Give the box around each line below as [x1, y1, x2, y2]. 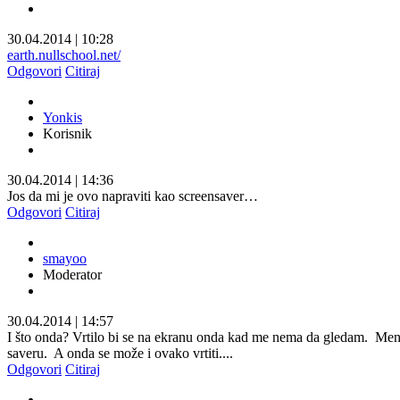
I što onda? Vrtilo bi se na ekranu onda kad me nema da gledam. [7, 329, 371, 345]
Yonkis [43, 109, 82, 125]
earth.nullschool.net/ [7, 46, 121, 62]
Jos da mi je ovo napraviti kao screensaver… [7, 187, 258, 204]
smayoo [43, 250, 87, 266]
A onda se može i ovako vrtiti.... [51, 345, 237, 361]
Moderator [43, 266, 102, 282]
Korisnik [43, 125, 92, 141]
